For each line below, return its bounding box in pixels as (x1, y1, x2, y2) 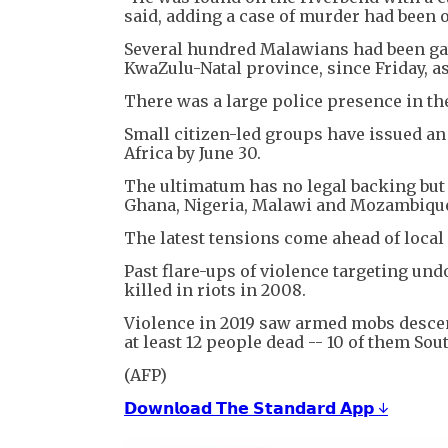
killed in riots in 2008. (124, 279, 306, 300)
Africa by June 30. (124, 142, 261, 163)
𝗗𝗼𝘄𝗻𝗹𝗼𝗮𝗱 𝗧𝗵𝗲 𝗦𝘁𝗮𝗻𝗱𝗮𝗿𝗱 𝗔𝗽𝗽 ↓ (124, 397, 388, 418)
